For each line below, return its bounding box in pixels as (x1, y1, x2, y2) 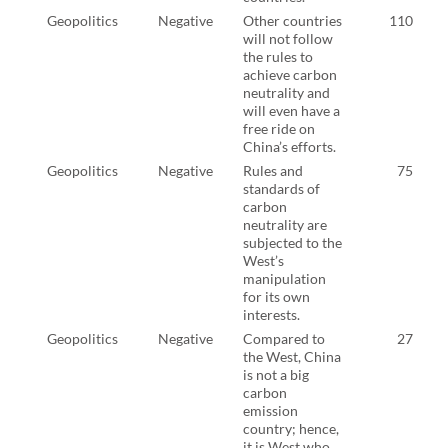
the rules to (243, 47, 313, 65)
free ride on (243, 119, 315, 137)
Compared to (243, 329, 325, 347)
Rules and (243, 161, 303, 179)
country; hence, (243, 419, 339, 437)
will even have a (243, 101, 340, 119)
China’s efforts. (243, 137, 336, 155)
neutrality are (243, 215, 327, 233)
